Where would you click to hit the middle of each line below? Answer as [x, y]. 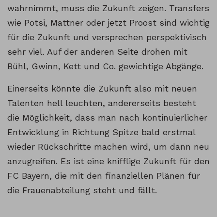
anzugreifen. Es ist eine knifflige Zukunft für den [108, 161]
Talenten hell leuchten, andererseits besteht [102, 103]
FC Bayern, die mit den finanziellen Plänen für [104, 176]
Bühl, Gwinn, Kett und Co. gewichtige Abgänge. [105, 66]
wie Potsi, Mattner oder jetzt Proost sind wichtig [108, 23]
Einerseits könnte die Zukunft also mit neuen [102, 89]
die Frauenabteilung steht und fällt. [82, 190]
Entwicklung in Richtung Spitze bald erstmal [101, 132]
